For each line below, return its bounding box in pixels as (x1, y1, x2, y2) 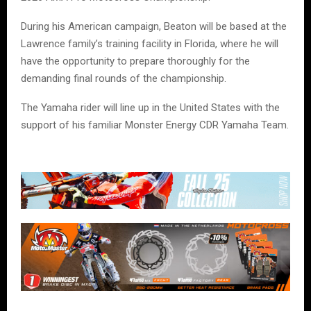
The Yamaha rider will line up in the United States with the (21, 101, 280, 115)
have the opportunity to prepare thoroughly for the (21, 55, 250, 68)
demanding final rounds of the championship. (21, 72, 226, 85)
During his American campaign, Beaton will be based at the (21, 20, 287, 33)
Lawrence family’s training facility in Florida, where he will (21, 37, 278, 51)
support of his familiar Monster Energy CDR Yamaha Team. (21, 119, 289, 132)
